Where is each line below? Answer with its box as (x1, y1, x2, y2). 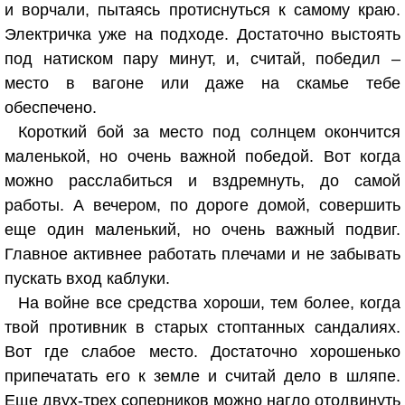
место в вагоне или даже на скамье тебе (5, 74, 400, 92)
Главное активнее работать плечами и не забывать (5, 245, 400, 263)
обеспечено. (5, 99, 97, 117)
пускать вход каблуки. (5, 269, 170, 287)
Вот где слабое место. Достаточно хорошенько (5, 343, 400, 361)
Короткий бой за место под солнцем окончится (18, 123, 400, 141)
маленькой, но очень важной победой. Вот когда (5, 147, 400, 165)
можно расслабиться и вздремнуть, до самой (5, 172, 400, 190)
